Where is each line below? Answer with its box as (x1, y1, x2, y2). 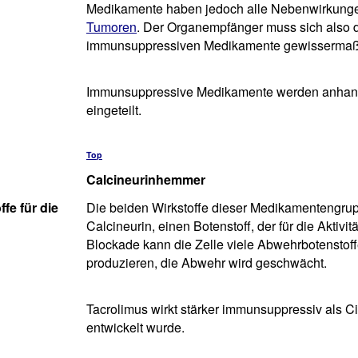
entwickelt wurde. (86, 318, 185, 336)
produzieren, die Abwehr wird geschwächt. (86, 253, 327, 272)
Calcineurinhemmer (86, 170, 205, 189)
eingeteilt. (86, 101, 141, 119)
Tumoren (86, 18, 137, 36)
